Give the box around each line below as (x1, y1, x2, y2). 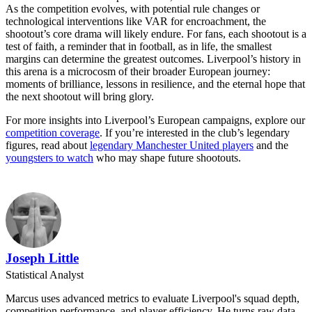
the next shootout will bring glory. (6, 91, 154, 103)
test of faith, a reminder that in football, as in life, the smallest (6, 40, 272, 53)
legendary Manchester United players (90, 139, 253, 152)
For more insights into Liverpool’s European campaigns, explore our (6, 114, 305, 127)
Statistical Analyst (6, 269, 84, 281)
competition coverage (6, 127, 100, 139)
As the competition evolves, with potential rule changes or (6, 3, 260, 15)
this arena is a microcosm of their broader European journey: (6, 65, 270, 78)
